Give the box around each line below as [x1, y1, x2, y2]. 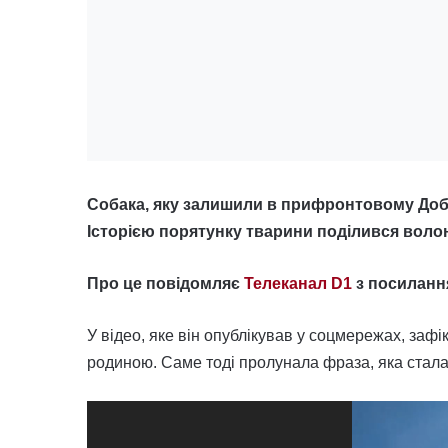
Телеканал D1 [244, 275, 352, 292]
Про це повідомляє [87, 275, 244, 292]
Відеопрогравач [86, 405, 205, 422]
